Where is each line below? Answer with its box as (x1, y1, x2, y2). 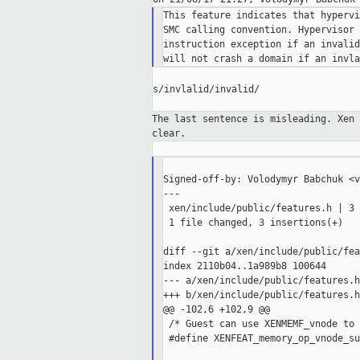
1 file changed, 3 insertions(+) (162, 217, 343, 229)
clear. (152, 128, 186, 140)
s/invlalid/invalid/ (153, 84, 260, 96)
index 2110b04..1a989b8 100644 (162, 260, 326, 272)
